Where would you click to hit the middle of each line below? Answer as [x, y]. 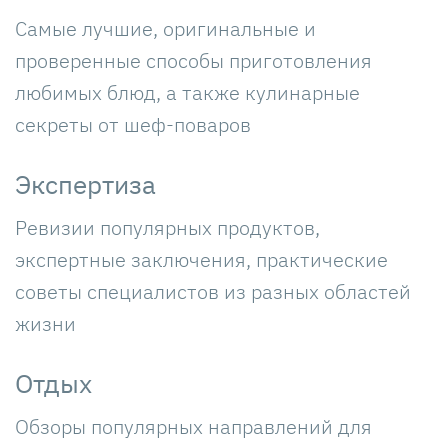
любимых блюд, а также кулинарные [187, 92]
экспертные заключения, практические [201, 259]
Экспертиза [85, 183]
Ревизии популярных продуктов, [167, 227]
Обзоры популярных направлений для [193, 426]
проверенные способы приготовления [193, 60]
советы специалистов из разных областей [213, 291]
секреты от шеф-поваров [133, 124]
